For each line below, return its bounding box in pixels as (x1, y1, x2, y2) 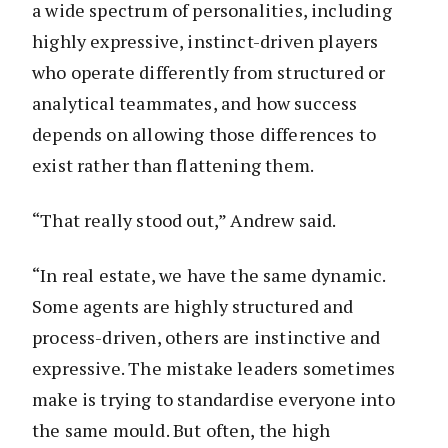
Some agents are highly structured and (32, 293, 354, 318)
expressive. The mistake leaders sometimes (32, 355, 396, 380)
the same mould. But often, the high (32, 417, 331, 442)
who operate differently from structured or (32, 59, 386, 84)
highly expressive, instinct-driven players (32, 28, 379, 53)
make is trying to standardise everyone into (32, 386, 395, 411)
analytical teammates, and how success (32, 90, 358, 115)
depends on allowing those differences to (32, 121, 377, 146)
